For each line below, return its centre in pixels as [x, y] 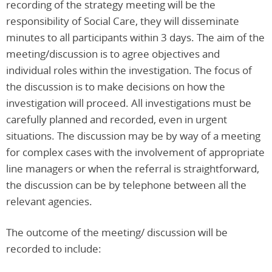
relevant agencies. [49, 201]
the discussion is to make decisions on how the [116, 86]
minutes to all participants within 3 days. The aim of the [135, 37]
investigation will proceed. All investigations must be [129, 103]
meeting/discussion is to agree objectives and [113, 53]
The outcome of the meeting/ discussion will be [117, 232]
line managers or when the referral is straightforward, [133, 168]
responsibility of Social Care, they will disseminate [123, 21]
